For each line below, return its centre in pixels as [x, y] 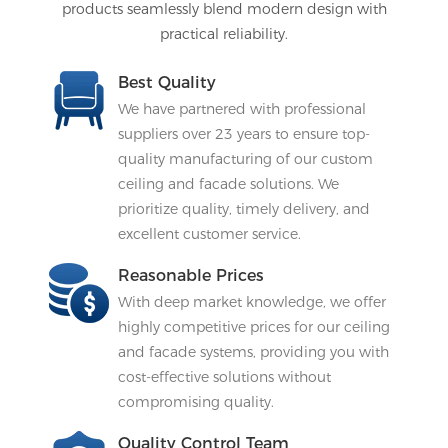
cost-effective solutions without [224, 376]
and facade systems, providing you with [253, 351]
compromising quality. [195, 401]
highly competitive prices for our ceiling [253, 326]
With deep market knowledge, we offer [251, 301]
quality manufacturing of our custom [245, 158]
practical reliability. [224, 34]
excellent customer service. [209, 233]
